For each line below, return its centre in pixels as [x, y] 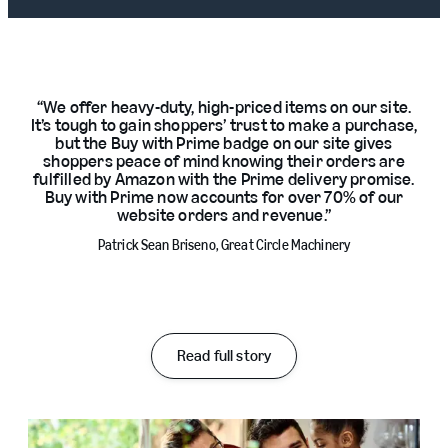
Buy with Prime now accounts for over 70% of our [224, 197]
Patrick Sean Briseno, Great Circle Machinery [224, 245]
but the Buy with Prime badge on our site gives [224, 143]
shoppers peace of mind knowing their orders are [224, 161]
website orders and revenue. [220, 215]
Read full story [224, 355]
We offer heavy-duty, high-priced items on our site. [227, 107]
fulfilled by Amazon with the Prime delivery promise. [224, 179]
